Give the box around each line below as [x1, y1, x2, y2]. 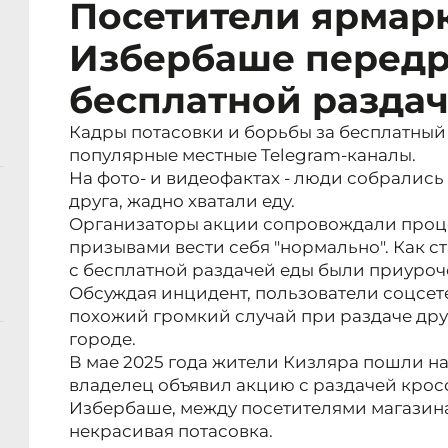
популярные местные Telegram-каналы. [69, 145, 416, 166]
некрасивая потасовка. [69, 421, 273, 442]
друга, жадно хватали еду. [69, 191, 295, 212]
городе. [69, 329, 136, 350]
